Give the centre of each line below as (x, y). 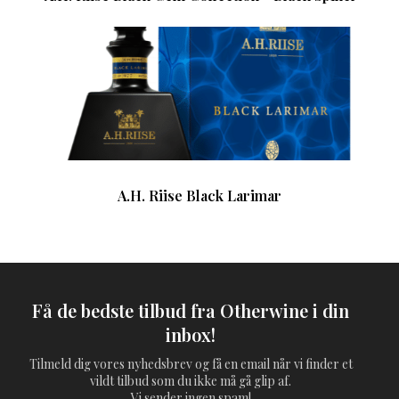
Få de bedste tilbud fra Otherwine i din (191, 311)
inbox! (191, 335)
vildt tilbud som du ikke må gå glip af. (191, 381)
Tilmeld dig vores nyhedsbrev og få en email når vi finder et (191, 364)
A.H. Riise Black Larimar (199, 196)
